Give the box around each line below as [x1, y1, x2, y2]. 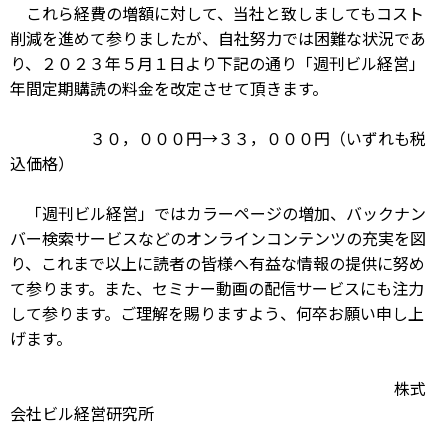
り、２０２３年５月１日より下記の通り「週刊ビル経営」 [10, 51, 425, 75]
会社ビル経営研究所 [10, 401, 154, 425]
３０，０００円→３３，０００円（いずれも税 [10, 126, 426, 150]
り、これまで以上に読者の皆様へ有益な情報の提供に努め [10, 251, 425, 275]
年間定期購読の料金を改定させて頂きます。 [10, 76, 328, 100]
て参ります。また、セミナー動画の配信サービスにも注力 [10, 276, 424, 300]
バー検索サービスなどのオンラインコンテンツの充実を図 [10, 226, 426, 250]
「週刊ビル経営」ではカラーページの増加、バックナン [10, 201, 426, 225]
